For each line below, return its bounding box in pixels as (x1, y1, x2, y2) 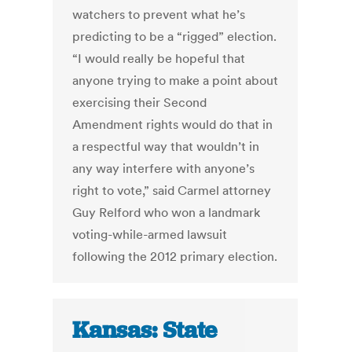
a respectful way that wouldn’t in (72, 138, 260, 155)
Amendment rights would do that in (72, 116, 273, 133)
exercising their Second (72, 94, 207, 111)
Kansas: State (72, 315, 218, 346)
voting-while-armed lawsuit (72, 226, 228, 243)
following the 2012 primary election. (72, 248, 278, 265)
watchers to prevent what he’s (72, 6, 246, 23)
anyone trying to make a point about (72, 72, 279, 89)
